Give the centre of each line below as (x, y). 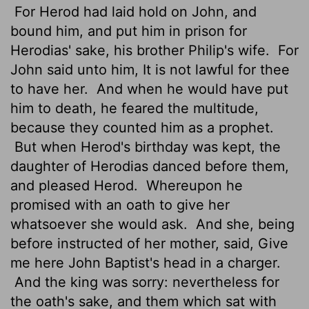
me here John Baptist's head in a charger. (146, 262)
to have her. (51, 89)
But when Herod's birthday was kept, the (146, 147)
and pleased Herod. (76, 185)
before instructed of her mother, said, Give (149, 243)
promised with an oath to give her (120, 205)
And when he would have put (190, 89)
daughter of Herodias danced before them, (150, 166)
